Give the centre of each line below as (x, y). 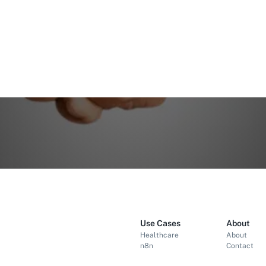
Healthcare (159, 235)
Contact (240, 246)
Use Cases (160, 223)
